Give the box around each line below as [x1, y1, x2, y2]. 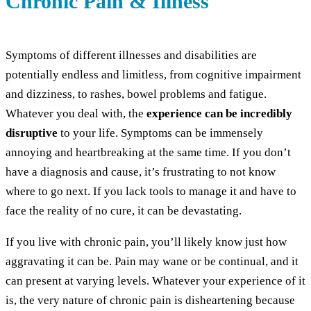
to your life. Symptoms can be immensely [58, 126, 263, 140]
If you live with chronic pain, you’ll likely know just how [6, 235, 287, 249]
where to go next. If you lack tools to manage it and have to [6, 185, 296, 199]
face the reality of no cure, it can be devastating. [6, 204, 242, 218]
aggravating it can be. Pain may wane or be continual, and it [6, 255, 299, 269]
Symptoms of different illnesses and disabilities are [6, 49, 257, 62]
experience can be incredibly [146, 107, 292, 121]
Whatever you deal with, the [6, 107, 146, 121]
